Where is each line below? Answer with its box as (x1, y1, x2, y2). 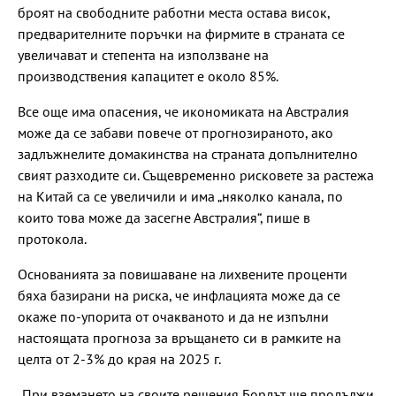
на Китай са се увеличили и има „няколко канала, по (18, 187, 343, 205)
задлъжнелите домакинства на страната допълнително (18, 144, 358, 163)
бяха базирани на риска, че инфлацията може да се (18, 286, 340, 304)
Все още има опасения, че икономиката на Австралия (18, 102, 349, 120)
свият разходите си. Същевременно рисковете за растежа (18, 165, 374, 184)
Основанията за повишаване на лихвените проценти (18, 264, 347, 283)
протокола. (18, 229, 87, 247)
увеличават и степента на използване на (18, 45, 269, 64)
